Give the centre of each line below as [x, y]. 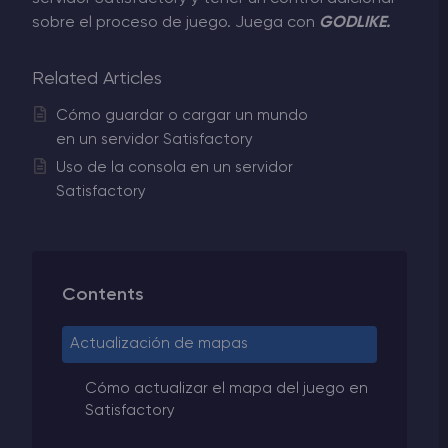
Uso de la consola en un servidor [174, 168]
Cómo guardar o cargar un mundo [182, 116]
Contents [103, 294]
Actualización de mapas [158, 344]
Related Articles [97, 78]
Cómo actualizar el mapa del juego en [227, 389]
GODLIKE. [354, 22]
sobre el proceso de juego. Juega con [175, 22]
